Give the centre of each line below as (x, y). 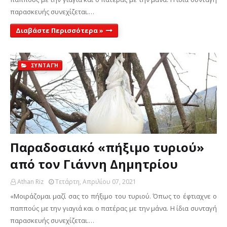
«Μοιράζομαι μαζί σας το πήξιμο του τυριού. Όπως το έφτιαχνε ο (113, 196)
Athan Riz (30, 182)
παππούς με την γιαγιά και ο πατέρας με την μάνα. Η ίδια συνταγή (113, 208)
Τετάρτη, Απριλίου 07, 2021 (96, 182)
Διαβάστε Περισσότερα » (60, 30)
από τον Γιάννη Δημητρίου (94, 164)
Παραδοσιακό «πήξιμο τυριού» (107, 147)
